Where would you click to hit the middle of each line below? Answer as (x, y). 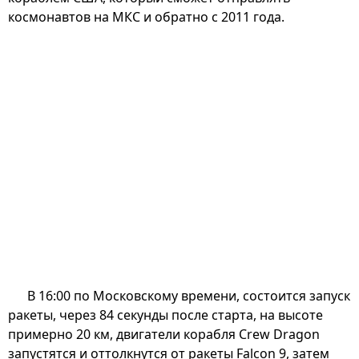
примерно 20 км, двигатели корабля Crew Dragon (164, 334)
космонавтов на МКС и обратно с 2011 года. (146, 16)
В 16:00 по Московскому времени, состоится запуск (189, 295)
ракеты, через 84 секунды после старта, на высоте (165, 315)
